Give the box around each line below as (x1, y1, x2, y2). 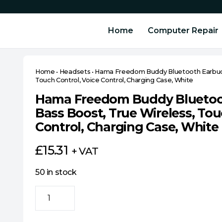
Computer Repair (148, 26, 219, 35)
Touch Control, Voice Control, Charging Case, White (35, 76, 193, 84)
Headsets (59, 68, 91, 75)
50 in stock (35, 167, 77, 177)
